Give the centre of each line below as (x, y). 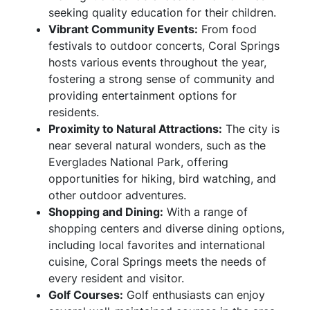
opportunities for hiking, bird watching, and (162, 179)
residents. (74, 112)
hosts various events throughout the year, (157, 62)
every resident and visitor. (116, 278)
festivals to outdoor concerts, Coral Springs (164, 46)
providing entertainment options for (143, 95)
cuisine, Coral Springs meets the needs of (157, 262)
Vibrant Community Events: (123, 29)
